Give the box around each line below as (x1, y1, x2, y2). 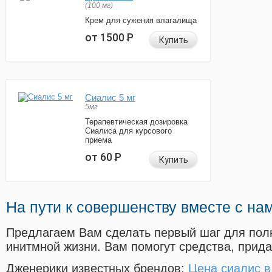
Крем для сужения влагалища (85, 16, 197, 25)
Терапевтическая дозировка (85, 117, 188, 127)
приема (85, 135, 112, 145)
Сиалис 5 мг (85, 92, 135, 103)
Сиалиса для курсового (85, 126, 172, 136)
